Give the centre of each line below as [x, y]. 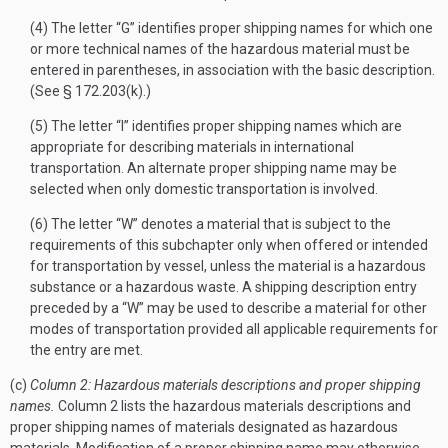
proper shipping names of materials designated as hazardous [204, 427]
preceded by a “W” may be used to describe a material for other [228, 308]
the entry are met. [86, 350]
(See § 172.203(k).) [90, 91]
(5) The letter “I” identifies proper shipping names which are [216, 126]
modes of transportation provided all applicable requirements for [234, 329]
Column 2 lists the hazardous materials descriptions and [233, 406]
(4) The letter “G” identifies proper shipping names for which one [231, 28]
